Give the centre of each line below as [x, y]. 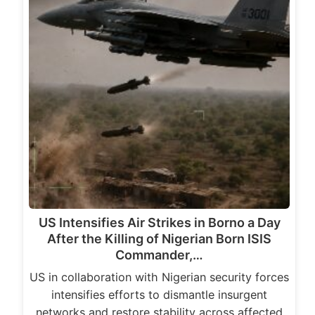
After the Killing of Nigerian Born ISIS [159, 239]
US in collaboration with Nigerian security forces [159, 277]
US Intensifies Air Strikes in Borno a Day [159, 223]
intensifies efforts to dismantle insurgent [159, 295]
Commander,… [159, 255]
